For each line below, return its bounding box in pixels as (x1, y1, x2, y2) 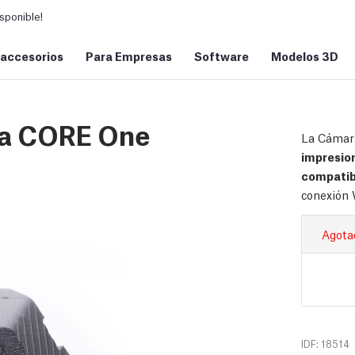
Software (194, 48, 249, 63)
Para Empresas (86, 48, 172, 63)
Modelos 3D (271, 48, 338, 63)
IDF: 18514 (301, 337, 349, 350)
